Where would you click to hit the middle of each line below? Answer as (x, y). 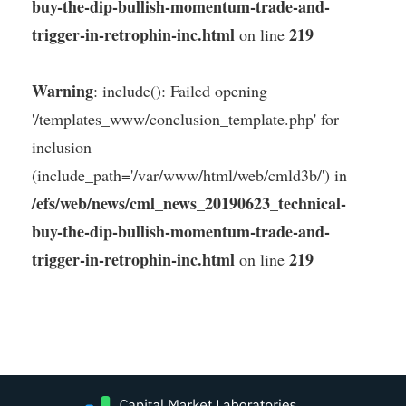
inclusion (62, 147)
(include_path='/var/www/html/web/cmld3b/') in (189, 175)
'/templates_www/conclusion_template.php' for (185, 119)
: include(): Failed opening (180, 91)
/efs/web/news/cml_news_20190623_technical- (189, 203)
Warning (63, 91)
